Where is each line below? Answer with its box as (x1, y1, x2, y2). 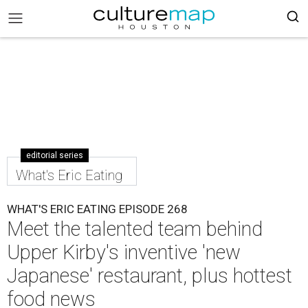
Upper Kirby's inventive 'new (7, 241, 241, 264)
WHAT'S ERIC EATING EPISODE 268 (7, 202, 188, 216)
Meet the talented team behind (7, 217, 263, 241)
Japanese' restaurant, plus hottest (7, 264, 292, 287)
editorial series (26, 151, 83, 160)
